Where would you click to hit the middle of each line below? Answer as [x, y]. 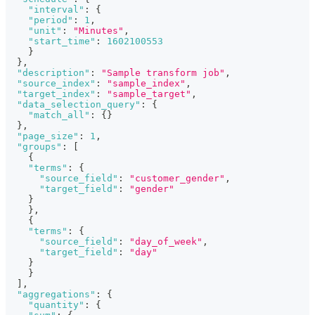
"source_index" [56, 83]
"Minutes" [98, 30]
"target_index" [56, 94]
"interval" [56, 9]
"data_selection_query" [79, 104]
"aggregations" [56, 294]
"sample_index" [146, 83]
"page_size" [48, 136]
